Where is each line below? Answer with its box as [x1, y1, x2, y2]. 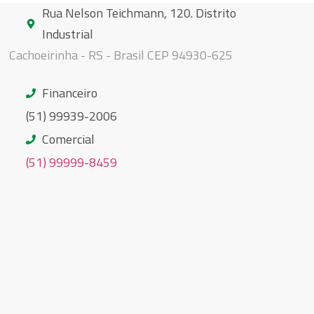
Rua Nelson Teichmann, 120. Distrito [41, 4, 236, 23]
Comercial [41, 130, 95, 149]
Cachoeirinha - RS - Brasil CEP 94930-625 [9, 46, 233, 65]
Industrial [41, 25, 93, 44]
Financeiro [41, 83, 97, 103]
